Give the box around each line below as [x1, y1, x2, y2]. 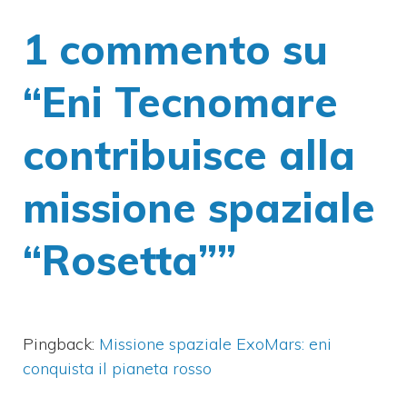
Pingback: [23, 333, 99, 354]
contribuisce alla [23, 128, 355, 180]
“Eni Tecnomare [23, 75, 338, 127]
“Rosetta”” [23, 233, 236, 285]
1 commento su [23, 23, 328, 74]
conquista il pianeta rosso [23, 357, 212, 379]
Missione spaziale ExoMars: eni [99, 333, 332, 354]
